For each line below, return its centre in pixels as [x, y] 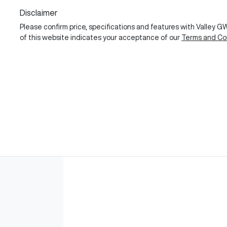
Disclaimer [39, 12]
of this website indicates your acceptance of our [100, 37]
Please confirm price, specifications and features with [108, 27]
